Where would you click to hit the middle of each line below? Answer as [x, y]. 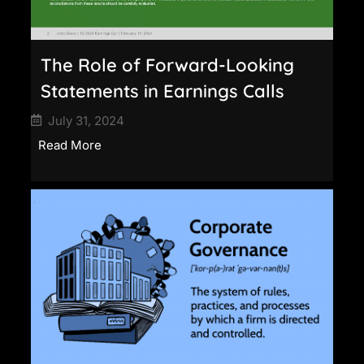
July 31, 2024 [86, 120]
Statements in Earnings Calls [162, 91]
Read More [70, 145]
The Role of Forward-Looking [167, 65]
